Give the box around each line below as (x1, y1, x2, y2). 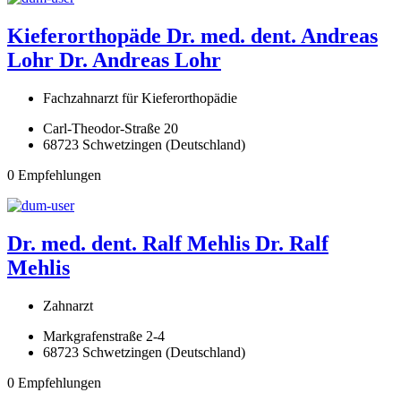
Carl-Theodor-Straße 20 (43, 121, 178, 137)
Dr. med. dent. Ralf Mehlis (7, 232, 255, 256)
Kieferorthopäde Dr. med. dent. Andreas (7, 24, 378, 48)
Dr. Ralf (255, 232, 328, 256)
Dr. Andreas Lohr (59, 48, 221, 73)
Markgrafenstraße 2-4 (43, 328, 165, 344)
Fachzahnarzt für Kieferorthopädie (43, 90, 237, 107)
